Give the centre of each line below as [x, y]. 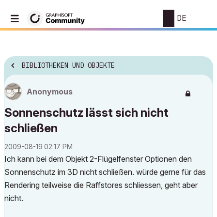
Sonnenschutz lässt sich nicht [86, 113]
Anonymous [50, 92]
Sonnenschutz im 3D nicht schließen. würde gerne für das [105, 172]
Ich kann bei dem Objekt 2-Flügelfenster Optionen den [98, 159]
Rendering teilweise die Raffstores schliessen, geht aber [101, 185]
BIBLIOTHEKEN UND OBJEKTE [68, 66]
